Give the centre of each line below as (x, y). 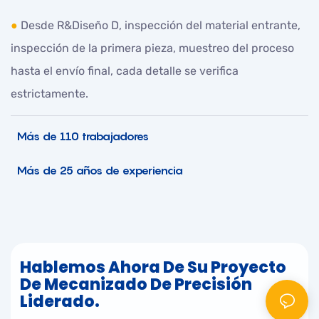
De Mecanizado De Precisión (136, 284)
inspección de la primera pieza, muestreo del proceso (152, 48)
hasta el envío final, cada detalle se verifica (125, 71)
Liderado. (60, 301)
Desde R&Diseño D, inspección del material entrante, (161, 26)
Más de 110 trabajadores (80, 136)
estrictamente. (49, 94)
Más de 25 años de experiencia (97, 171)
